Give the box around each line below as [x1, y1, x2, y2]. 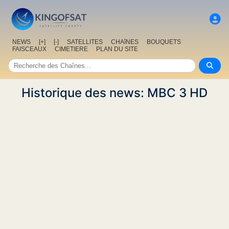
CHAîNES [111, 38, 139, 46]
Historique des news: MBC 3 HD [21, 85, 208, 101]
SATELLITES [67, 38, 103, 46]
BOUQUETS [147, 38, 181, 46]
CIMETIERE [55, 45, 88, 53]
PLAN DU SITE [96, 45, 138, 53]
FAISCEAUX [12, 45, 47, 53]
